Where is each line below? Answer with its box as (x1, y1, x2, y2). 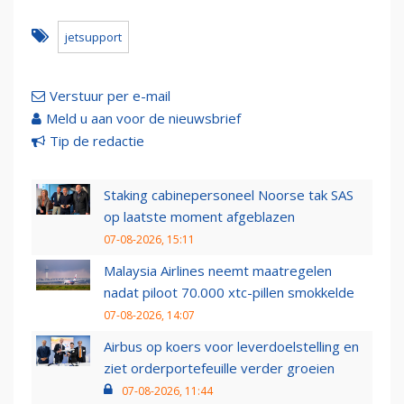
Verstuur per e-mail (50, 87, 170, 106)
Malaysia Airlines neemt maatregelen (104, 262, 332, 280)
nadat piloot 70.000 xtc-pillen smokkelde (104, 283, 354, 302)
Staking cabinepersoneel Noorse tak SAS (104, 186, 353, 205)
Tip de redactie (50, 132, 144, 151)
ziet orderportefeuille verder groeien (104, 359, 335, 378)
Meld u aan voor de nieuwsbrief (46, 109, 241, 128)
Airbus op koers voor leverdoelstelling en (104, 337, 359, 356)
